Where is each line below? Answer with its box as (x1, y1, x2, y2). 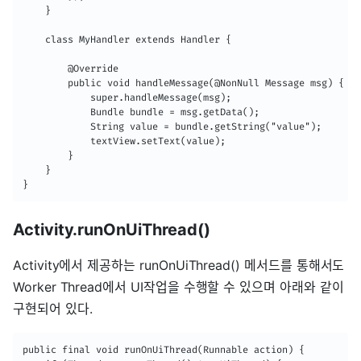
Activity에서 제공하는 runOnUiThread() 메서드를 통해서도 (13, 257, 345, 274)
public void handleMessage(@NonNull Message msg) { (23, 77, 344, 89)
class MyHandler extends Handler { (23, 34, 231, 46)
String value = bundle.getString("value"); (23, 121, 322, 133)
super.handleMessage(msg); (23, 92, 231, 104)
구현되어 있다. (13, 301, 93, 317)
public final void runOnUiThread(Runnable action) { (23, 344, 305, 356)
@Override (23, 63, 118, 75)
